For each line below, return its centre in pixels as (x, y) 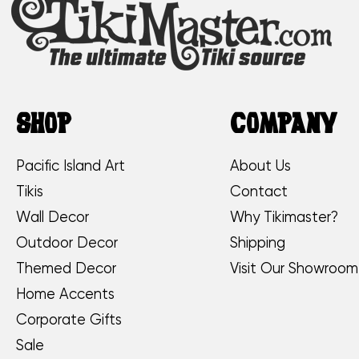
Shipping (258, 243)
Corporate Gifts (69, 320)
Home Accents (66, 294)
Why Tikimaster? (284, 218)
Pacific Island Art (71, 166)
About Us (261, 166)
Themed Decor (67, 269)
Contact (259, 192)
